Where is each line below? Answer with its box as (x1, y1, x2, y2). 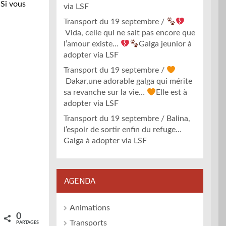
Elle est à (156, 88, 188, 97)
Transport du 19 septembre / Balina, (64, 115, 190, 123)
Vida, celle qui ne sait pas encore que (64, 29, 195, 37)
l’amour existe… (64, 40, 121, 48)
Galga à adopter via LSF (64, 137, 147, 145)
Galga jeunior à (139, 40, 192, 48)
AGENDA (64, 176, 95, 186)
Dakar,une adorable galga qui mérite (64, 77, 192, 86)
